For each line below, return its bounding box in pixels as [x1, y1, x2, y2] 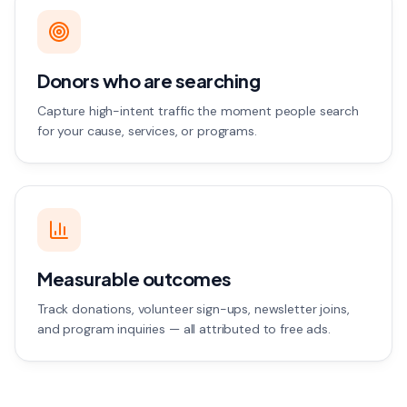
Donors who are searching [37, 69, 260, 92]
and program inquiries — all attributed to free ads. [37, 321, 331, 337]
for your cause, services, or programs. [37, 123, 257, 139]
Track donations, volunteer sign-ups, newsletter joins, [37, 301, 350, 317]
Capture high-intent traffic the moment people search [37, 103, 359, 119]
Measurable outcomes [37, 267, 232, 290]
